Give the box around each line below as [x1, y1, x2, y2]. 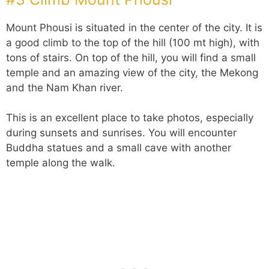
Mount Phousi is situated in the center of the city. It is [6, 21, 262, 34]
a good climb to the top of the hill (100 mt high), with [6, 36, 259, 49]
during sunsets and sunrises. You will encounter [6, 127, 237, 139]
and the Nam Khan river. [6, 81, 123, 94]
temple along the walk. [6, 157, 115, 169]
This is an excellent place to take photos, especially [6, 112, 253, 124]
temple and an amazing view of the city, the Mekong [6, 66, 258, 79]
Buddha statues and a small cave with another [6, 142, 231, 154]
